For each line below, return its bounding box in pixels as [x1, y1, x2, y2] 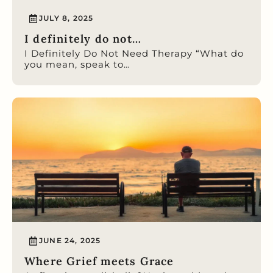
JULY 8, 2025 [39, 13, 94, 23]
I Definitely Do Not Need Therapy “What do [24, 47, 244, 59]
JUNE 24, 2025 [39, 236, 101, 246]
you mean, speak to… [24, 58, 130, 70]
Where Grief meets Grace [24, 253, 174, 268]
